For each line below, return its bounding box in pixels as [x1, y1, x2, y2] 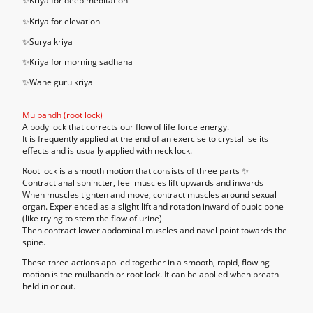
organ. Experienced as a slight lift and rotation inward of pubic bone [22, 200, 284, 212]
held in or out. [22, 280, 75, 293]
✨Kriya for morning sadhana [22, 56, 133, 68]
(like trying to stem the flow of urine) [22, 212, 162, 224]
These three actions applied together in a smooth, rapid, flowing [22, 256, 270, 269]
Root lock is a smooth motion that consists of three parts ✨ [22, 164, 249, 177]
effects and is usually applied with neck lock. [22, 144, 192, 156]
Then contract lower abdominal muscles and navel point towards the [22, 224, 287, 236]
